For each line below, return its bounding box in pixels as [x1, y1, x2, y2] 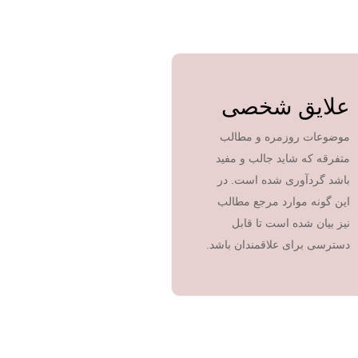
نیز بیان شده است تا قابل [232, 217, 350, 229]
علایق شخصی [221, 94, 350, 119]
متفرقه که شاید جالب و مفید [216, 152, 350, 165]
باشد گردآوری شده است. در [217, 173, 350, 186]
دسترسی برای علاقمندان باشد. [206, 238, 350, 251]
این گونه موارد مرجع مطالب [217, 195, 350, 208]
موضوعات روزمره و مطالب [220, 130, 350, 143]
